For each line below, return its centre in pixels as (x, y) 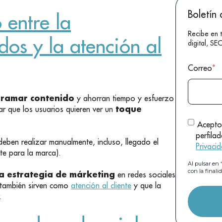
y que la (146, 186)
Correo (200, 68)
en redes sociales (145, 175)
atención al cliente (101, 186)
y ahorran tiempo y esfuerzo (124, 98)
